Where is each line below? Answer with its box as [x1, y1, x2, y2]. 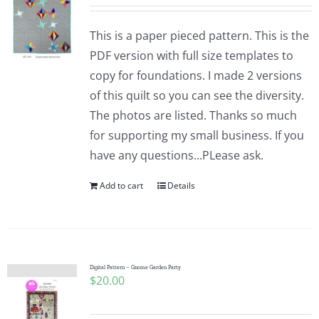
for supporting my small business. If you [89, 127, 304, 143]
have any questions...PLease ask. [89, 147, 263, 163]
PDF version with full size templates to [89, 48, 293, 63]
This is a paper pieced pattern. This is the [89, 28, 309, 43]
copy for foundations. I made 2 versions [89, 68, 302, 83]
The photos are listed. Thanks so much [89, 108, 297, 123]
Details [167, 179, 195, 192]
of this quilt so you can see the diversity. [89, 88, 304, 103]
